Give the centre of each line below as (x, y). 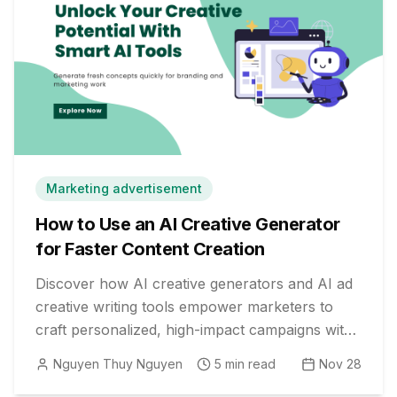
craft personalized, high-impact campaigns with (194, 330)
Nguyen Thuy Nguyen (118, 364)
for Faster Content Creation (150, 249)
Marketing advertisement (124, 188)
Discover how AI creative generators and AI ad (194, 284)
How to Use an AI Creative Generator (188, 224)
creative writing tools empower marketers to (184, 307)
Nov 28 (340, 364)
